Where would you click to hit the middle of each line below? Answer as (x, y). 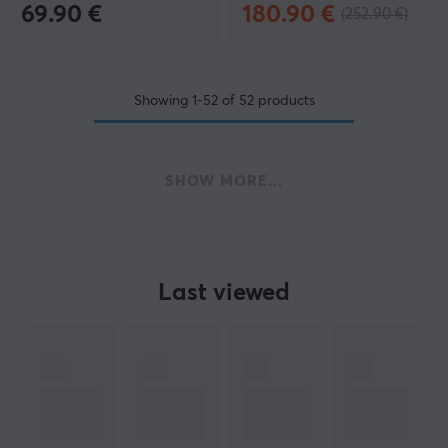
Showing (162, 101)
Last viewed (224, 293)
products (284, 101)
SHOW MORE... (224, 181)
